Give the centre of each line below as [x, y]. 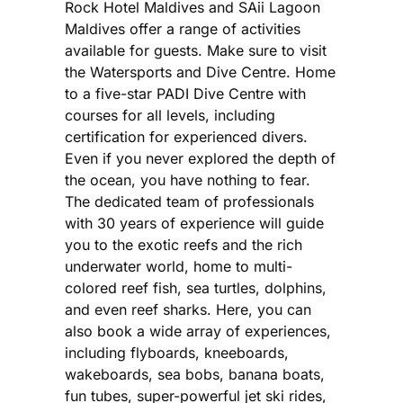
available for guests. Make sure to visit [196, 50]
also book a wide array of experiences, [198, 331]
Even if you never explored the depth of [200, 158]
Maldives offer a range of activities [183, 28]
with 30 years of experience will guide [194, 223]
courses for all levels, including [170, 115]
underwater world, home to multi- [179, 266]
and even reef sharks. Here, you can [188, 309]
